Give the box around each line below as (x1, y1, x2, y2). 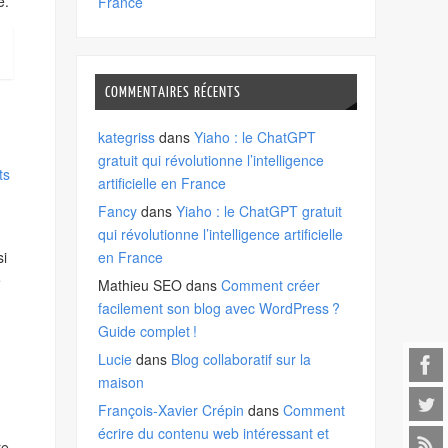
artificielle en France (98, 173, 227, 194)
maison (98, 372, 145, 393)
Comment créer (221, 275, 321, 296)
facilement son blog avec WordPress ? (98, 298, 341, 319)
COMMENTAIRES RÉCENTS (104, 83, 241, 101)
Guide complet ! (98, 321, 198, 342)
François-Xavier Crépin (98, 400, 245, 421)
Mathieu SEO (98, 275, 183, 296)
